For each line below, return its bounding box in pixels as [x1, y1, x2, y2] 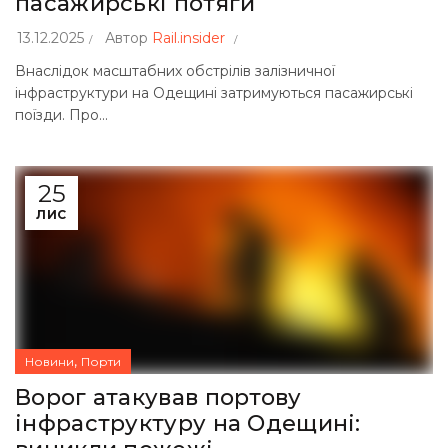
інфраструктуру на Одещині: [15, 410, 361, 437]
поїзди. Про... [15, 106, 108, 124]
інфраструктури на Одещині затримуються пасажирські [15, 84, 413, 102]
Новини [25, 354, 74, 369]
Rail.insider [152, 29, 225, 47]
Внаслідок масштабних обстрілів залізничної [15, 62, 335, 80]
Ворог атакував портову [15, 384, 302, 411]
